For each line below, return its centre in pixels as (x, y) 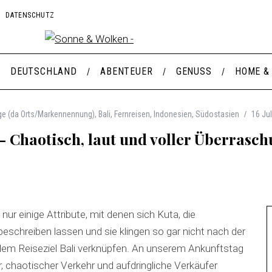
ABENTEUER (127, 71)
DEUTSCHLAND (44, 71)
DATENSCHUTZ (30, 15)
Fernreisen (132, 114)
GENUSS (194, 71)
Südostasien (217, 114)
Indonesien (173, 114)
